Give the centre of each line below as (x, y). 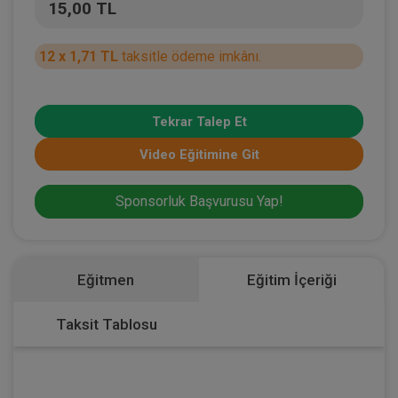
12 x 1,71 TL (79, 56)
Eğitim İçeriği (291, 279)
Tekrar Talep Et (199, 121)
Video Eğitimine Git (199, 154)
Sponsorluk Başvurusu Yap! (199, 201)
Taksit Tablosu (106, 324)
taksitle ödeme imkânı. (190, 56)
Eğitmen (106, 279)
